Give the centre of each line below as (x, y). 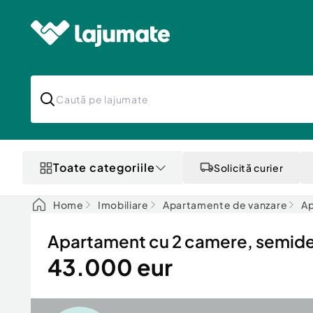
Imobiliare (123, 205)
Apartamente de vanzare (225, 205)
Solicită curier (249, 168)
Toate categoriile (104, 167)
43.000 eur (110, 267)
